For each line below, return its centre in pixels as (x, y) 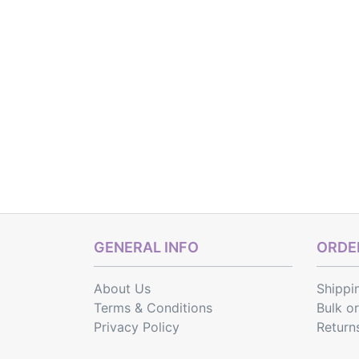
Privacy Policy (137, 327)
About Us (122, 288)
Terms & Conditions (153, 308)
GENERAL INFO (146, 247)
